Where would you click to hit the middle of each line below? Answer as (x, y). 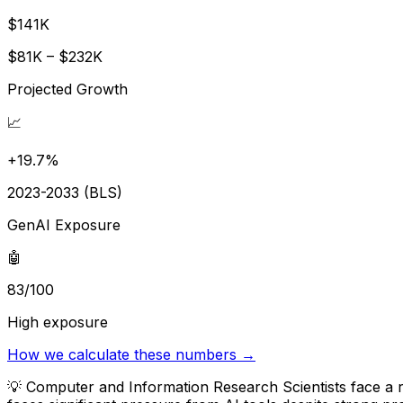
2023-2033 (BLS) (65, 192)
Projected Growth (67, 89)
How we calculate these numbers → (131, 354)
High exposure (58, 322)
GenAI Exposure (64, 224)
